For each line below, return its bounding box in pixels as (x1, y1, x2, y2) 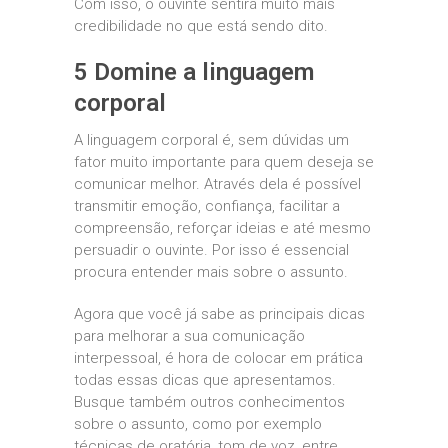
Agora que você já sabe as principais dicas (74, 305, 369, 324)
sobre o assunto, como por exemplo (74, 415, 322, 434)
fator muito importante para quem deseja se (74, 153, 374, 172)
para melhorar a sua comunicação (74, 327, 305, 346)
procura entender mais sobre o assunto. (74, 263, 348, 282)
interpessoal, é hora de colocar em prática (74, 349, 363, 368)
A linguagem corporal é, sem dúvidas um (74, 131, 349, 150)
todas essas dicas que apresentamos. (74, 371, 336, 390)
